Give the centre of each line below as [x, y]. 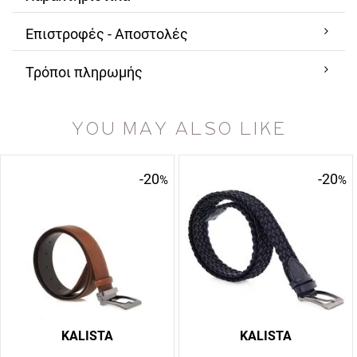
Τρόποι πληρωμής [84, 72]
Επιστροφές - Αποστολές [107, 34]
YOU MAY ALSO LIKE [178, 129]
